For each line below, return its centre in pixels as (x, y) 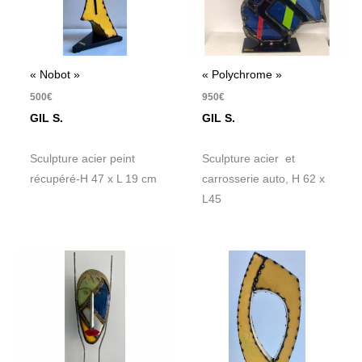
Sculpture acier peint (83, 159)
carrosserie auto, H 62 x (264, 179)
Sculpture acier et (249, 159)
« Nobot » (55, 75)
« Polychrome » (242, 75)
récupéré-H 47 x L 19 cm (94, 179)
